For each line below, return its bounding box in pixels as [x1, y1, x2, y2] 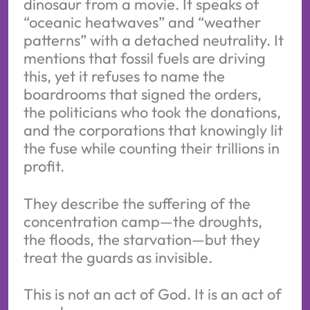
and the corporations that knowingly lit [23, 120, 283, 140]
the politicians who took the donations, [23, 102, 281, 122]
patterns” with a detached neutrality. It [23, 30, 284, 51]
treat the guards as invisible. [23, 247, 212, 267]
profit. [23, 156, 64, 176]
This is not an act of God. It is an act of [23, 284, 282, 304]
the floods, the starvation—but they [23, 229, 260, 249]
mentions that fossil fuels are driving [23, 48, 266, 69]
